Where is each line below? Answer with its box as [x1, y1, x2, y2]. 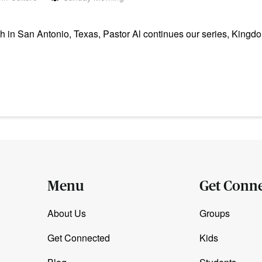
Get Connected [47, 231, 110, 245]
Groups [199, 206, 230, 220]
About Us [47, 206, 86, 220]
